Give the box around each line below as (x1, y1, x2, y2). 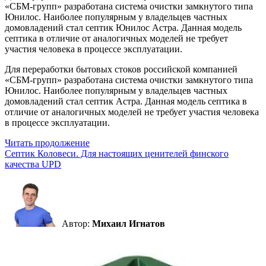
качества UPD (5, 159, 61, 169)
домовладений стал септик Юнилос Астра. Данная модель (5, 22, 242, 33)
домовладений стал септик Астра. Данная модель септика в (5, 96, 247, 106)
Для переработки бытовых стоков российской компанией (5, 64, 237, 74)
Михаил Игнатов (92, 218, 165, 229)
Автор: (62, 218, 92, 229)
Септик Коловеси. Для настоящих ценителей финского (5, 148, 229, 159)
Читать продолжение (5, 137, 90, 148)
